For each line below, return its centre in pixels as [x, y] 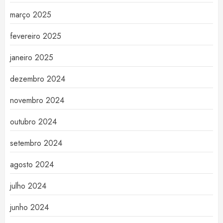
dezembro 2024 [38, 79]
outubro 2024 [33, 122]
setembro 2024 [36, 143]
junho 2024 [29, 208]
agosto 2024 [32, 165]
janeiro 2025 [32, 58]
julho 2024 [28, 186]
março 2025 [31, 15]
